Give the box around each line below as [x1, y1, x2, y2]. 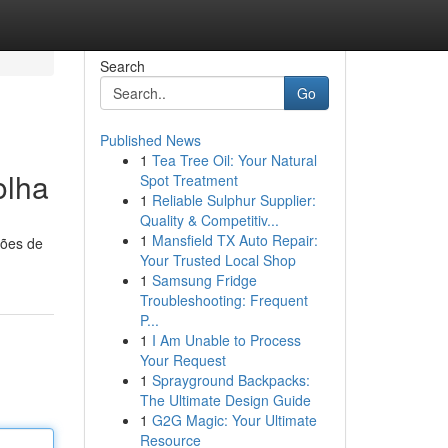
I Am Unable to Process [151, 330, 301, 350]
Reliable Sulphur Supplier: [151, 190, 316, 210]
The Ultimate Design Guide [139, 390, 311, 410]
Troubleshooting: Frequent [139, 290, 308, 310]
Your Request [139, 350, 226, 370]
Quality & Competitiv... [139, 210, 279, 230]
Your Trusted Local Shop [139, 250, 296, 270]
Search [99, 56, 145, 76]
